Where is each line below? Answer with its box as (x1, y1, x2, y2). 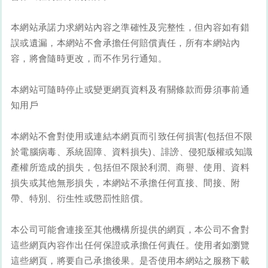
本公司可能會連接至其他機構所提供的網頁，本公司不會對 (11, 224, 250, 235)
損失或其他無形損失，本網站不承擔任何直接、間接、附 (11, 178, 240, 188)
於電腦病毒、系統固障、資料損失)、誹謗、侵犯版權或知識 (11, 147, 253, 157)
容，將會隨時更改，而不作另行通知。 (11, 53, 167, 64)
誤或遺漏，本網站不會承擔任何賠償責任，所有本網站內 (11, 38, 240, 48)
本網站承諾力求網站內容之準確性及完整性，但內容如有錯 (11, 22, 250, 33)
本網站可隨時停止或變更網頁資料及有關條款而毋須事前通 (11, 84, 250, 95)
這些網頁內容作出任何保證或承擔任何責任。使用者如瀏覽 (11, 240, 250, 251)
